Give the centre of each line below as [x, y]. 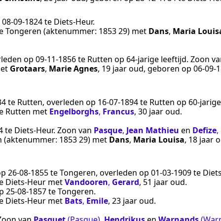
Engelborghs [74, 111]
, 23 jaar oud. [132, 201]
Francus [118, 111]
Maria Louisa [159, 139]
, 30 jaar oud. [158, 111]
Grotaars [27, 69]
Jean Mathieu [153, 130]
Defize [204, 130]
